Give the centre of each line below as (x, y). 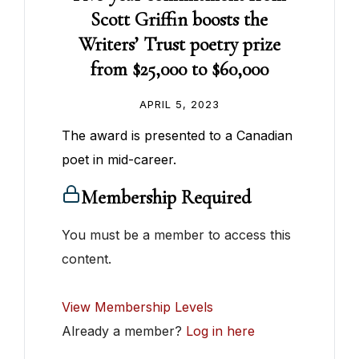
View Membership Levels (138, 307)
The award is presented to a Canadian (177, 136)
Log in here (221, 331)
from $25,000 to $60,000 (179, 70)
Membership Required (166, 198)
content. (87, 259)
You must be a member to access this (177, 235)
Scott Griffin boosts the (179, 20)
